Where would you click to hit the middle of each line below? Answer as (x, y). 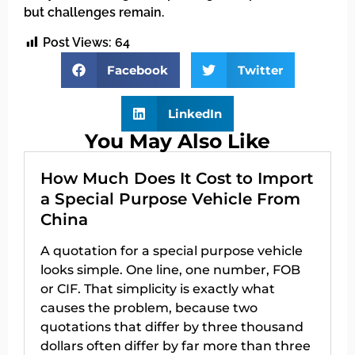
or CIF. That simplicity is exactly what (158, 289)
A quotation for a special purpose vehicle (172, 251)
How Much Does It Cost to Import (177, 179)
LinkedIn (195, 113)
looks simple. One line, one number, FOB (170, 270)
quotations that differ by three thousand (172, 327)
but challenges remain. (94, 12)
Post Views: (77, 43)
